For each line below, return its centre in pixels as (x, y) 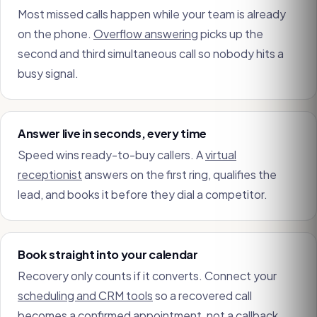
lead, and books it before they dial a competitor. (143, 194)
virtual (221, 155)
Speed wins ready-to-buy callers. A (111, 155)
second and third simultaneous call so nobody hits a (151, 53)
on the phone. (56, 34)
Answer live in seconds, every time (112, 133)
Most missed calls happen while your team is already (152, 14)
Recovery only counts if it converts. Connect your (147, 276)
